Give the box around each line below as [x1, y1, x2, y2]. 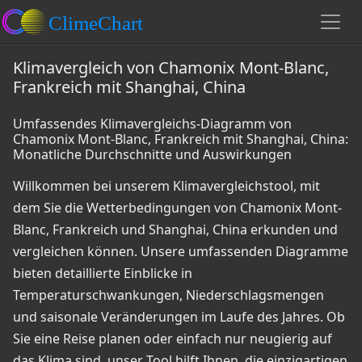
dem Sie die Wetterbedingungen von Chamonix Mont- [13, 199, 342, 217]
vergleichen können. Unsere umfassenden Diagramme [13, 242, 348, 260]
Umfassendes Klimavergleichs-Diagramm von [13, 115, 292, 133]
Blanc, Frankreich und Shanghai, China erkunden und [13, 221, 338, 238]
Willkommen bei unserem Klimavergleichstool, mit [13, 177, 320, 195]
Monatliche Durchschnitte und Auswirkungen [13, 145, 292, 163]
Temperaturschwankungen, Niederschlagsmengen [13, 286, 324, 304]
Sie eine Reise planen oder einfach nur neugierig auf [13, 330, 332, 347]
